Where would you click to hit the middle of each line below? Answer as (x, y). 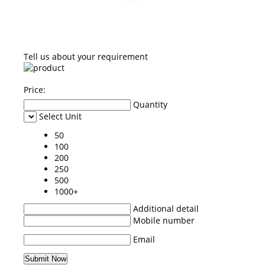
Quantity (150, 104)
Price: (35, 89)
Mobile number (164, 220)
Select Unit (60, 116)
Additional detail (166, 208)
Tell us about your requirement (86, 56)
